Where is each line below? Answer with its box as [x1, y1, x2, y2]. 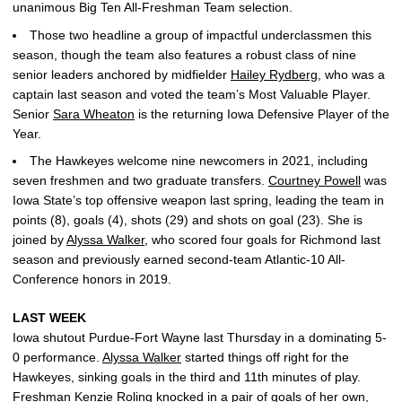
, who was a [318, 66, 385, 82]
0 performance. [13, 350, 102, 365]
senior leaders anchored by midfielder [13, 66, 231, 82]
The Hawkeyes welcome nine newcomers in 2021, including [30, 153, 368, 169]
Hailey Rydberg [231, 66, 318, 82]
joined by [13, 232, 66, 248]
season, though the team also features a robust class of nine [13, 47, 356, 62]
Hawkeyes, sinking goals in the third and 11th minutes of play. [13, 370, 361, 385]
